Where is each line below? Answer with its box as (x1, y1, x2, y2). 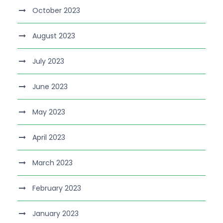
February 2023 (32, 183, 81, 193)
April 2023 (32, 132, 65, 142)
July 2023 (32, 56, 64, 66)
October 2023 (32, 5, 80, 15)
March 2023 (32, 157, 73, 168)
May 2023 (32, 107, 65, 117)
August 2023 (32, 30, 75, 41)
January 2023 (32, 208, 79, 219)
